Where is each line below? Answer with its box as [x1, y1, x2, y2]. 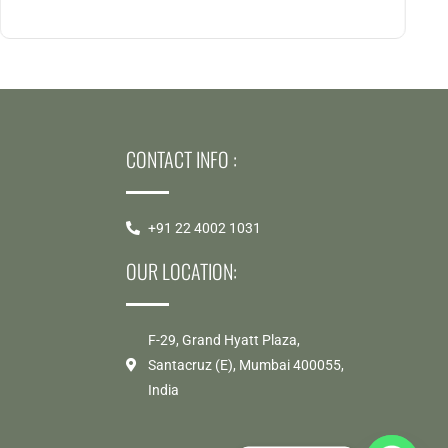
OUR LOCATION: [125, 255, 237, 286]
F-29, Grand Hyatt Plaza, [148, 331, 301, 348]
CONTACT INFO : [125, 143, 237, 174]
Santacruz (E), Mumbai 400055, [148, 356, 345, 373]
